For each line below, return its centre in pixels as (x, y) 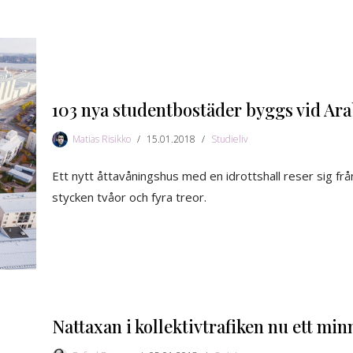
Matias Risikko (102, 139)
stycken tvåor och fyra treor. (129, 197)
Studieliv (230, 139)
